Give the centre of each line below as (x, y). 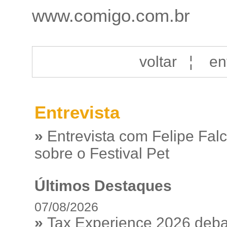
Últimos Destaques (103, 186)
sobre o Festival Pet (102, 153)
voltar (158, 62)
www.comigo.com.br (111, 15)
